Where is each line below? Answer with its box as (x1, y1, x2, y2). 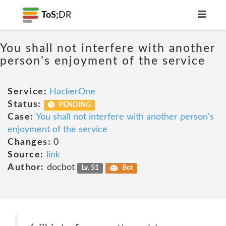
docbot (44, 163, 77, 172)
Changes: (8, 138, 51, 147)
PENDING (57, 101, 91, 108)
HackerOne (49, 87, 95, 96)
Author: (8, 163, 44, 172)
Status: (8, 100, 41, 109)
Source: (8, 150, 44, 159)
